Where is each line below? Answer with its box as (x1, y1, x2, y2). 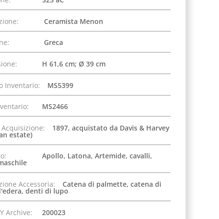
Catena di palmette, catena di (62, 179, 161, 189)
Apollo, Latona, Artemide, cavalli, (42, 151, 152, 161)
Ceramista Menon (42, 16, 103, 26)
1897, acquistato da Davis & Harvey (52, 123, 170, 132)
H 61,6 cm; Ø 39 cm (42, 59, 106, 68)
